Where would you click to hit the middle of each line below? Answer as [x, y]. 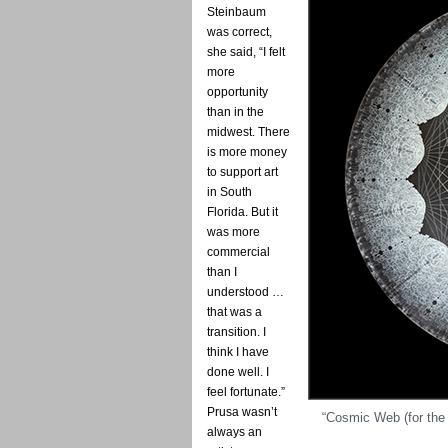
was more [233, 231]
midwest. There [248, 131]
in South [229, 191]
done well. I [238, 371]
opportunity [237, 91]
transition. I [236, 331]
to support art [242, 171]
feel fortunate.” [246, 391]
